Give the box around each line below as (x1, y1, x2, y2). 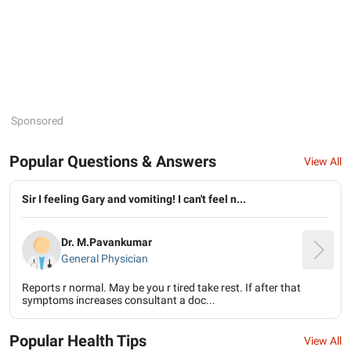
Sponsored (11, 114, 63, 127)
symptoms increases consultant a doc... (22, 294, 215, 306)
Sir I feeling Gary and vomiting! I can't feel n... (22, 193, 246, 205)
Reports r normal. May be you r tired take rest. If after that (22, 281, 301, 294)
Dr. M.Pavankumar (61, 235, 152, 248)
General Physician (61, 251, 148, 265)
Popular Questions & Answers (9, 152, 216, 171)
